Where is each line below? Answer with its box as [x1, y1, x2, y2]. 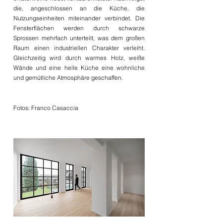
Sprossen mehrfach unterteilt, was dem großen [13, 34, 145, 42]
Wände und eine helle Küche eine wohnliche [13, 64, 145, 71]
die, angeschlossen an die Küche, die [13, 4, 145, 12]
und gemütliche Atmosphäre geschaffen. [13, 74, 123, 81]
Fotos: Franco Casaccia [13, 104, 78, 111]
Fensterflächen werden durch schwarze [13, 24, 145, 32]
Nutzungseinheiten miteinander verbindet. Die [13, 14, 145, 22]
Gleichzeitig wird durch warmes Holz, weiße [13, 54, 145, 61]
